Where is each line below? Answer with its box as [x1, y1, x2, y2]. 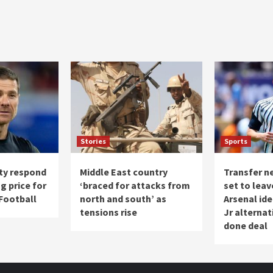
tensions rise [80, 206, 137, 219]
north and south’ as [80, 193, 166, 205]
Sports [224, 136, 247, 146]
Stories [80, 136, 106, 146]
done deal [224, 219, 268, 232]
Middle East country [80, 166, 168, 179]
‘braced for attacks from [80, 179, 190, 192]
